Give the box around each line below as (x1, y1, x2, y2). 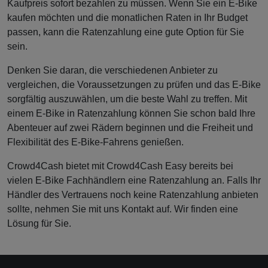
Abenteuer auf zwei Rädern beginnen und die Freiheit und (7, 123, 253, 133)
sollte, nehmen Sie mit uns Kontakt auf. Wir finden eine (7, 204, 238, 215)
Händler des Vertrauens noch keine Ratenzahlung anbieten (7, 190, 258, 200)
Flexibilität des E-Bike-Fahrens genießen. (7, 137, 184, 148)
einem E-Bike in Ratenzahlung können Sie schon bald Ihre (7, 108, 255, 119)
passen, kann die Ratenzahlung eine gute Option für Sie (7, 27, 244, 38)
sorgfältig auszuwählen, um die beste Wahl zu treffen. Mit (7, 94, 247, 105)
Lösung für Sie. (7, 218, 71, 229)
